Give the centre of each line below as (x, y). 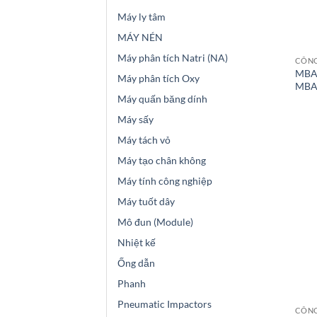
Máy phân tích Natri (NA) (173, 58)
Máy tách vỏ (144, 140)
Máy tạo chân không (162, 161)
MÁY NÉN (140, 38)
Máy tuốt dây (146, 202)
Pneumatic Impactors (165, 304)
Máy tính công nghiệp (165, 181)
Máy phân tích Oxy (158, 79)
